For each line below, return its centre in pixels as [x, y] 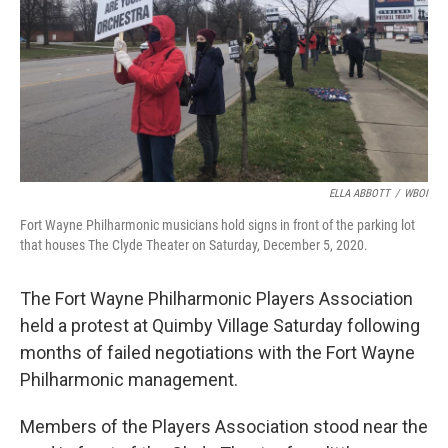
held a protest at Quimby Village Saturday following [220, 325]
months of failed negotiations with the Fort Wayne [217, 352]
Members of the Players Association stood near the [224, 426]
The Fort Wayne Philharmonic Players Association [216, 298]
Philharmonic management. [129, 379]
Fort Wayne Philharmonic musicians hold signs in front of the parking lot [217, 225]
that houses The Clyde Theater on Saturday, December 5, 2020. [194, 245]
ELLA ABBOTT [359, 193]
